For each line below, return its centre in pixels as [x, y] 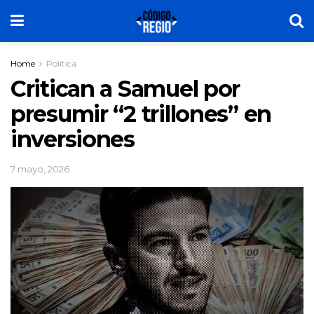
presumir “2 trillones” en [141, 114]
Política [61, 63]
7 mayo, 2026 [40, 169]
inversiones [73, 139]
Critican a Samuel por [125, 89]
